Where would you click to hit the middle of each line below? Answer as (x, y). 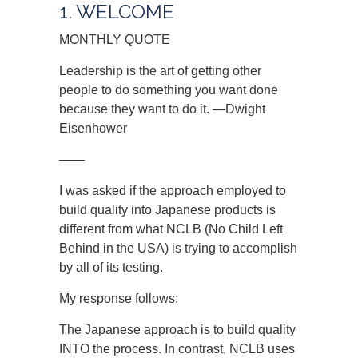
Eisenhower (93, 128)
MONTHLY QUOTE (115, 40)
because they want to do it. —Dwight (162, 109)
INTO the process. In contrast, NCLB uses (177, 349)
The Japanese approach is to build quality (177, 330)
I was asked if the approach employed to (173, 191)
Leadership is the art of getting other (160, 71)
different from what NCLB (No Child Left (171, 229)
